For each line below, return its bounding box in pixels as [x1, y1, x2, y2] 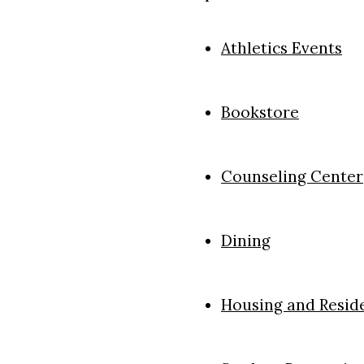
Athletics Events [221, 37, 342, 58]
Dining [221, 230, 271, 250]
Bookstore [221, 102, 299, 122]
